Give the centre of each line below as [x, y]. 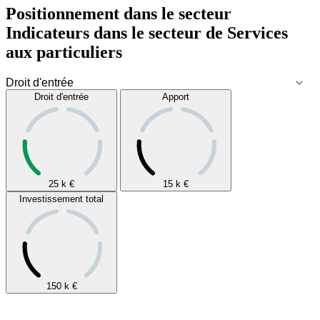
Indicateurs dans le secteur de [114, 33]
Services [255, 33]
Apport [176, 97]
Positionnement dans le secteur [119, 14]
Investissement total [61, 199]
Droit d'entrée [61, 97]
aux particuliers [64, 52]
